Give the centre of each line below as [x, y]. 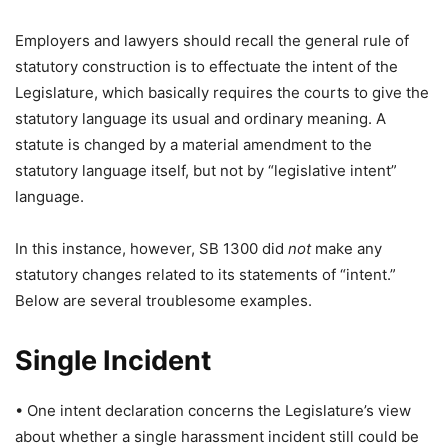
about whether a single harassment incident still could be [217, 436]
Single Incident [113, 360]
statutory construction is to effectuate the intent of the [206, 66]
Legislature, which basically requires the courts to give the [222, 92]
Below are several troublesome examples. [163, 300]
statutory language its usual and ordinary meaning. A [200, 118]
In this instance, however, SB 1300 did [151, 248]
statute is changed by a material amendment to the [193, 144]
